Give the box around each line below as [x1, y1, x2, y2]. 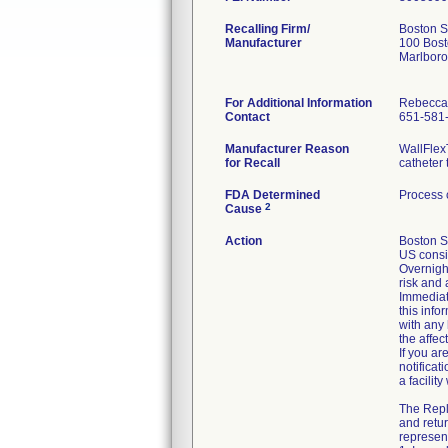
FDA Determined [225, 188, 320, 202]
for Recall [225, 156, 280, 170]
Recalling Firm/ [225, 22, 310, 36]
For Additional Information [225, 96, 372, 110]
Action [225, 234, 262, 248]
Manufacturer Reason [225, 142, 349, 156]
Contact [225, 110, 270, 124]
